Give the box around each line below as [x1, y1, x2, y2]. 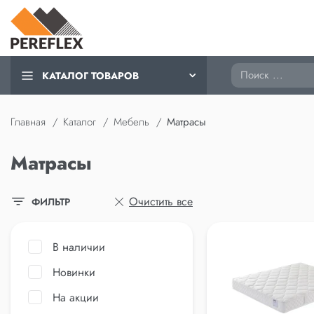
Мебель [114, 114, 149, 130]
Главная [11, 114, 46, 130]
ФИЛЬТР [32, 194, 70, 209]
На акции [53, 289, 99, 306]
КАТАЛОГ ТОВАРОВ [42, 68, 139, 83]
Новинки [53, 264, 95, 280]
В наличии [53, 239, 105, 255]
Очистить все [129, 193, 193, 210]
